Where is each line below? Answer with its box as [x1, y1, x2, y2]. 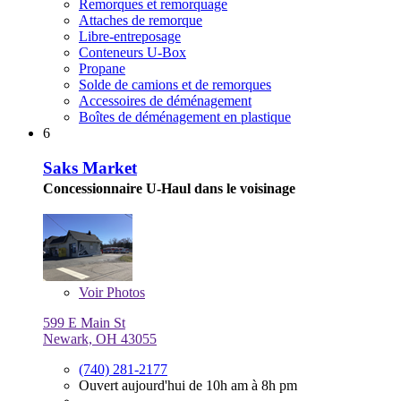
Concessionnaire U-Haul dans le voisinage [43, 180, 295, 196]
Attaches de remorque [79, 12, 202, 28]
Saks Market [43, 158, 137, 177]
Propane [79, 60, 125, 76]
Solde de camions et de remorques [79, 76, 271, 92]
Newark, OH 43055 [43, 331, 157, 347]
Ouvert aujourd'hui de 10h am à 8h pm [79, 378, 297, 394]
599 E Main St [43, 315, 125, 331]
